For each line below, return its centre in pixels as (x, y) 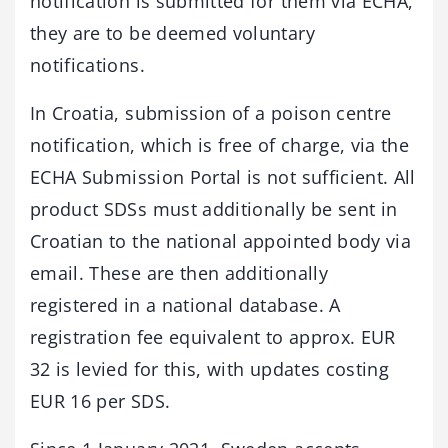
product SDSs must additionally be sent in (214, 208)
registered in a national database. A (185, 304)
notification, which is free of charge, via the (220, 144)
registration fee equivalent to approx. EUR (213, 336)
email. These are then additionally (179, 272)
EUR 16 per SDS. (100, 400)
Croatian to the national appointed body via (221, 240)
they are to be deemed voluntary (172, 32)
